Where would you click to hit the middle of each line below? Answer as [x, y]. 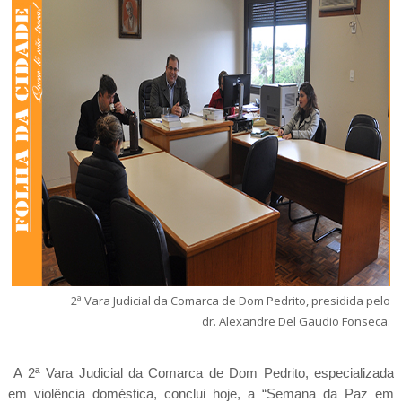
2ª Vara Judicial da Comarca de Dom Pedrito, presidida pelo [230, 301]
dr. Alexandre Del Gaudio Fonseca [294, 322]
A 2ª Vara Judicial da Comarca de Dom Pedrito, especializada [201, 372]
